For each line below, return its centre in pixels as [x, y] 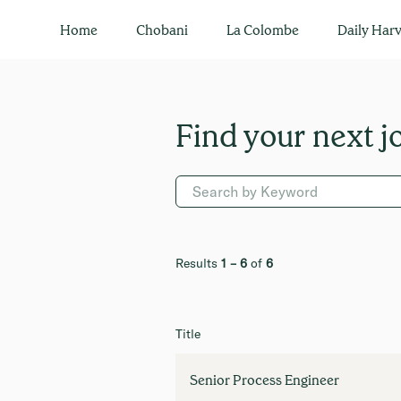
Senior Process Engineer [264, 380]
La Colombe [263, 30]
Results [198, 263]
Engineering [212, 29]
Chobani [162, 30]
